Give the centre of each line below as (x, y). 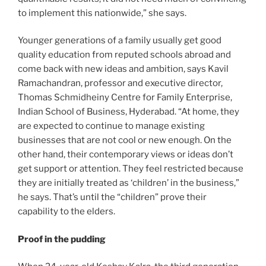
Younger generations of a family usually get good (120, 41)
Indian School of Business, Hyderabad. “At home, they (129, 112)
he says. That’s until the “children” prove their (112, 197)
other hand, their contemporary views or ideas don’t (126, 155)
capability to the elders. (66, 212)
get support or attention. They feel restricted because (131, 169)
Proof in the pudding (62, 239)
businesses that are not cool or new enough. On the (125, 140)
